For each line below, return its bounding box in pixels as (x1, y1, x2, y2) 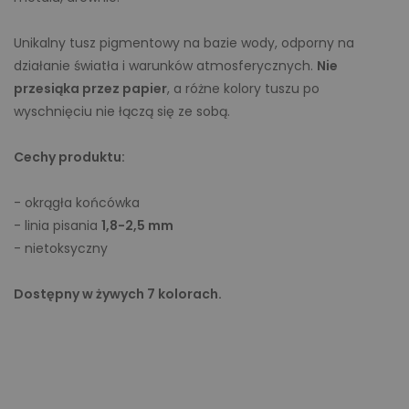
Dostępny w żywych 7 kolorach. (14, 285, 222, 303)
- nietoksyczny (14, 239, 108, 257)
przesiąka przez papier (14, 79, 167, 98)
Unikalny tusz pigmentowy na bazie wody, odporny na (14, 34, 354, 52)
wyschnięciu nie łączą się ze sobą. (14, 102, 230, 121)
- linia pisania (14, 216, 101, 235)
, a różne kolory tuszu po (167, 79, 320, 98)
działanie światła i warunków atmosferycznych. (14, 57, 317, 75)
